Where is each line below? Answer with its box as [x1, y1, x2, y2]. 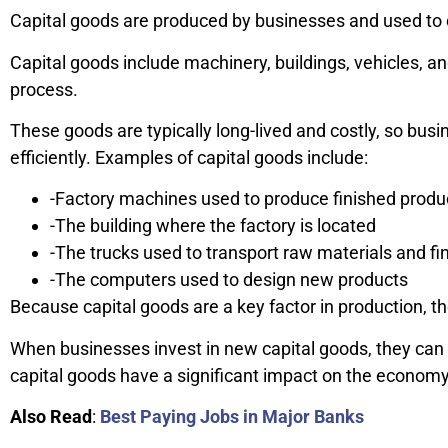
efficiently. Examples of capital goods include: [10, 146, 368, 168]
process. [10, 78, 78, 100]
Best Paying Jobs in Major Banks [100, 406, 364, 428]
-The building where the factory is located [50, 215, 376, 237]
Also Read [10, 406, 92, 428]
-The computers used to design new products [50, 269, 408, 291]
